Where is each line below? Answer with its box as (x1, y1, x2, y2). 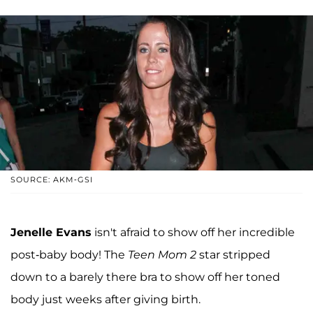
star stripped (196, 248, 270, 262)
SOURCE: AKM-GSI (10, 175, 93, 185)
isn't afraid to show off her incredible (92, 226, 295, 240)
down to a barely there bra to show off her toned (10, 270, 280, 284)
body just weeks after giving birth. (10, 293, 201, 307)
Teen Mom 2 (128, 248, 196, 262)
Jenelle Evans (10, 226, 92, 240)
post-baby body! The (10, 248, 128, 262)
